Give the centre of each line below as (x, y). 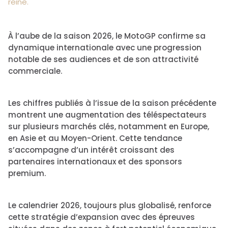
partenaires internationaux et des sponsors (95, 162)
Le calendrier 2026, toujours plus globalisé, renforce (110, 205)
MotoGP (140, 36)
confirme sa (181, 36)
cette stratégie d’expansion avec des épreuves (102, 217)
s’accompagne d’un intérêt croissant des (91, 150)
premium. (27, 173)
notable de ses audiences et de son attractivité (103, 59)
